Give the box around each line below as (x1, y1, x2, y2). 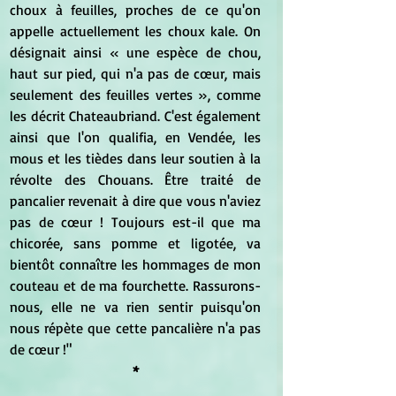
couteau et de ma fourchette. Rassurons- (10, 276, 261, 294)
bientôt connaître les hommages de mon (10, 255, 261, 273)
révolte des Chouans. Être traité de (10, 170, 261, 188)
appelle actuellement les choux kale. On (10, 21, 261, 40)
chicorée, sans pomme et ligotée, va (10, 233, 261, 252)
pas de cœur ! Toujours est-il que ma (10, 212, 261, 231)
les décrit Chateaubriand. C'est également (10, 106, 261, 125)
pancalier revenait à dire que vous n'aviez (10, 191, 261, 209)
